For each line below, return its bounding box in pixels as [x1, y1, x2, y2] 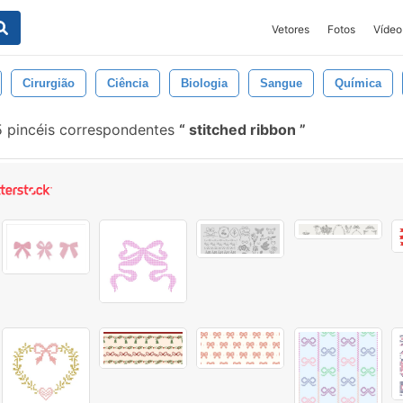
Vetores [272, 22, 309, 36]
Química [335, 76, 381, 90]
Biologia [181, 76, 228, 90]
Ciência [107, 76, 148, 90]
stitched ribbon [185, 121, 300, 139]
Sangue [260, 76, 302, 90]
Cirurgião [22, 76, 75, 90]
